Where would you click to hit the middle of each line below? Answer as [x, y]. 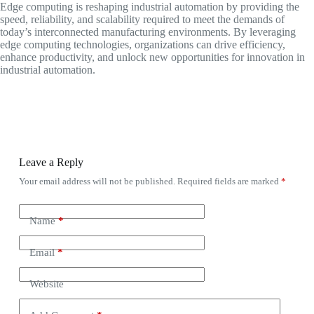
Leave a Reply [51, 162]
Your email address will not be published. [97, 181]
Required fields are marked [229, 181]
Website [46, 284]
